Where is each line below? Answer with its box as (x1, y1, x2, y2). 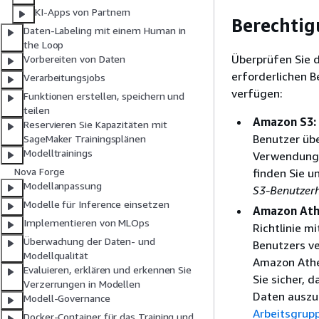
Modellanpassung (23, 179, 102, 192)
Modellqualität (23, 249, 88, 262)
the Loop (23, 38, 64, 51)
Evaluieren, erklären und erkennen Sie (23, 263, 192, 276)
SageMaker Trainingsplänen (23, 132, 146, 145)
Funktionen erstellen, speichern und (23, 90, 185, 103)
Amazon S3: (253, 114, 316, 129)
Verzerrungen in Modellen (23, 278, 141, 291)
